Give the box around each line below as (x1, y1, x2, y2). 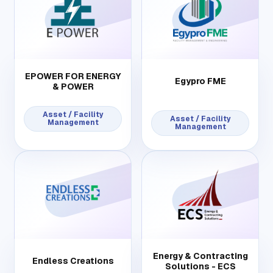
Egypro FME (174, 76, 226, 87)
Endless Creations (32, 255, 114, 267)
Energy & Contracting (152, 250, 248, 261)
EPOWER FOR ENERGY (24, 70, 121, 82)
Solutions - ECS (165, 260, 236, 272)
